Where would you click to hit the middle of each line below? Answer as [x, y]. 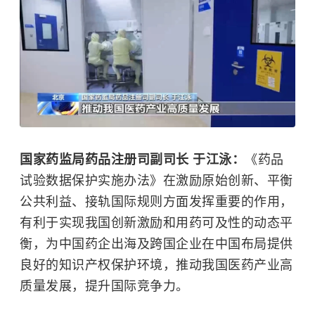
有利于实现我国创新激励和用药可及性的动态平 [156, 223]
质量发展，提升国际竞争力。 [104, 286]
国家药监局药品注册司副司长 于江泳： [132, 159]
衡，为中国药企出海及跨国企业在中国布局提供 [156, 244]
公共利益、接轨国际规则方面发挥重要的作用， [156, 201]
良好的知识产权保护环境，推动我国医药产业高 [156, 265]
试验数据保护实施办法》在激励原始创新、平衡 [156, 180]
